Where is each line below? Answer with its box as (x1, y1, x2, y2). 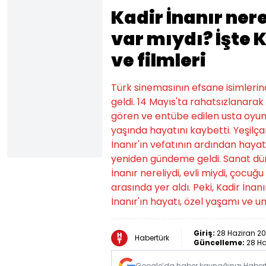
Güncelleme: (194, 237, 246, 248)
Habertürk (135, 233, 169, 243)
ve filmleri (111, 48, 206, 73)
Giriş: (194, 228, 217, 238)
